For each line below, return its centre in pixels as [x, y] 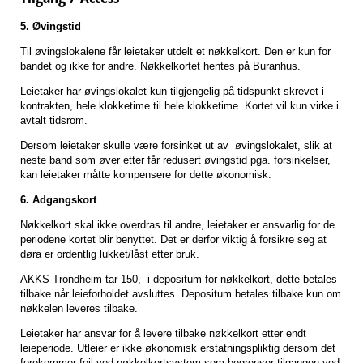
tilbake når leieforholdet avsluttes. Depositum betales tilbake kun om [181, 293]
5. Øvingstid [51, 26]
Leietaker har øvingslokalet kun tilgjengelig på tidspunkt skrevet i [172, 91]
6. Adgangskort [58, 199]
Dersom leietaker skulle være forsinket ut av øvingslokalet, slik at [176, 145]
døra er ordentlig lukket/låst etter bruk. [110, 254]
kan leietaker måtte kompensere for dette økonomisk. [146, 174]
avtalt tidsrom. [54, 120]
